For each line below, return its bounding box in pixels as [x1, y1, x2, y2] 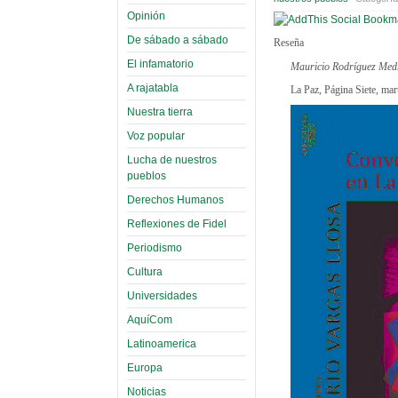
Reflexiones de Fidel [127, 217, 227, 230]
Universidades [127, 289, 197, 302]
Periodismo [127, 241, 182, 254]
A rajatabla [127, 81, 179, 94]
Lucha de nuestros [127, 153, 217, 166]
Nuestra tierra [127, 105, 193, 118]
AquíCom [127, 313, 172, 326]
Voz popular [127, 129, 185, 142]
